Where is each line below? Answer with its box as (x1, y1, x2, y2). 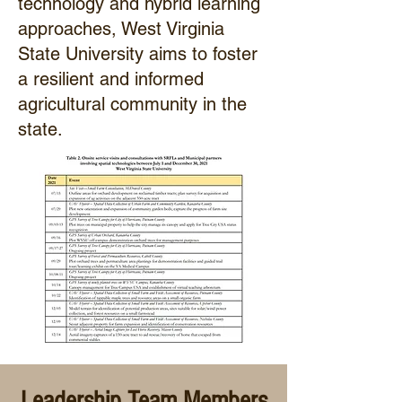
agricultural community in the (18, 93, 247, 115)
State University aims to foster (18, 43, 258, 65)
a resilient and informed (18, 68, 204, 90)
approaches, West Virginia (18, 18, 224, 39)
